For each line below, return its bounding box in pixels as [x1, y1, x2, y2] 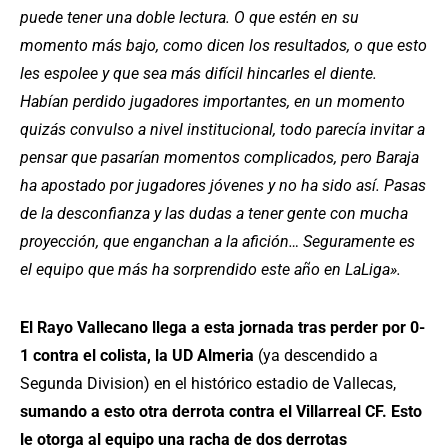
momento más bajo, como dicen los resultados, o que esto [20, 36, 427, 56]
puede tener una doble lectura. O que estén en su [20, 8, 359, 28]
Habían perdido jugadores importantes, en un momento [20, 92, 405, 112]
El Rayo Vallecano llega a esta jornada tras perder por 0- [20, 318, 425, 338]
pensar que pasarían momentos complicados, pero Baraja [20, 148, 419, 168]
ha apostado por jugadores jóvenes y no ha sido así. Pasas [20, 176, 426, 196]
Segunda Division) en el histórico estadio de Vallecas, [20, 374, 396, 394]
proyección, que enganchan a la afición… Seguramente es [20, 232, 415, 252]
